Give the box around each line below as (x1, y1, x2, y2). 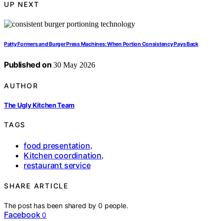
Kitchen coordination (24, 150, 102, 160)
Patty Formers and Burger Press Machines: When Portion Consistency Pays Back (4, 41, 198, 48)
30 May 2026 (51, 61, 96, 70)
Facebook (4, 210, 40, 220)
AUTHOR (4, 81, 38, 90)
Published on (4, 60, 52, 70)
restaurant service (24, 160, 91, 170)
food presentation (24, 140, 90, 150)
